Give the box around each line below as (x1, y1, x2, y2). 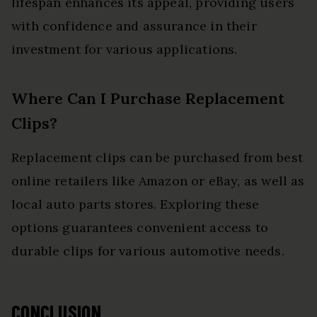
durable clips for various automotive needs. (11, 243, 284, 260)
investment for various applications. (11, 41, 238, 58)
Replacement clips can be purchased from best (11, 149, 303, 166)
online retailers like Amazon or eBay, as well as (11, 173, 305, 190)
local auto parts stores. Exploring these (11, 196, 260, 213)
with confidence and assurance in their (11, 18, 257, 35)
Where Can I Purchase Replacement (11, 88, 284, 109)
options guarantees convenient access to (11, 219, 269, 236)
